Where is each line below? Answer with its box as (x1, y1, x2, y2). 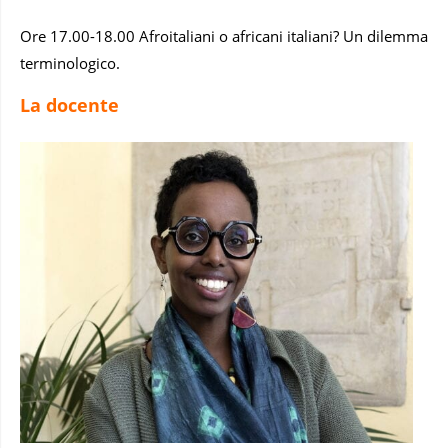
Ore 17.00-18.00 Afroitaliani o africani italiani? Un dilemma (20, 26, 428, 47)
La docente (20, 93, 119, 118)
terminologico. (20, 53, 120, 74)
